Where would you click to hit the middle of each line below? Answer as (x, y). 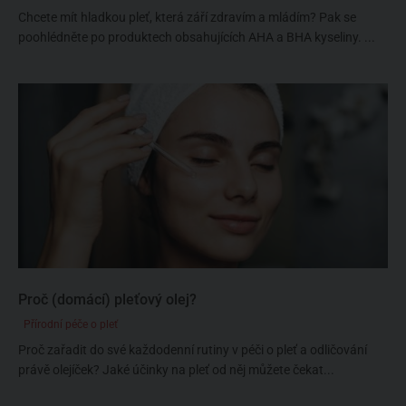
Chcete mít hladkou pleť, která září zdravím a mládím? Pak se (187, 17)
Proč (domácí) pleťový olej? (107, 300)
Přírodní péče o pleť (71, 324)
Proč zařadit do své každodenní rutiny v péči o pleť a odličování (193, 350)
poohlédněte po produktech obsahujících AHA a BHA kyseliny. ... (197, 37)
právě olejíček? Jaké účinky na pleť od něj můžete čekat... (176, 370)
